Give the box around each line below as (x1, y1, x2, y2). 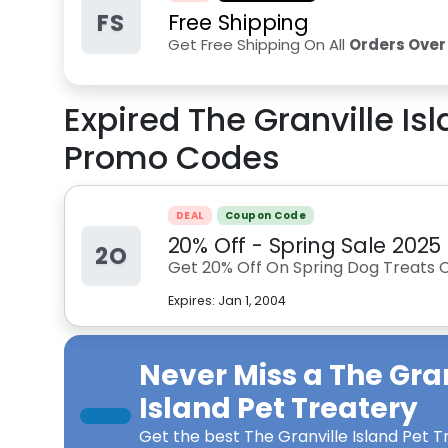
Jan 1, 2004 (217, 292, 286, 309)
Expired (64, 97, 188, 142)
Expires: (167, 292, 218, 309)
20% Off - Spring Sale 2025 (167, 231, 442, 260)
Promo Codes (64, 135, 280, 180)
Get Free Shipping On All (167, 34, 349, 55)
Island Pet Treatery (139, 389, 418, 428)
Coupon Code (224, 208, 307, 223)
